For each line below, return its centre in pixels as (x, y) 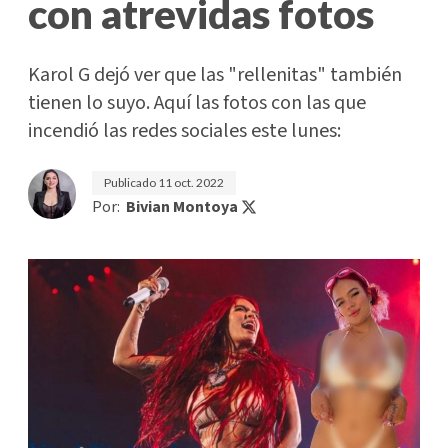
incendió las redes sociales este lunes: (184, 131)
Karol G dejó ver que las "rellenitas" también (215, 75)
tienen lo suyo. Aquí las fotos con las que (197, 103)
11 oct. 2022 (191, 182)
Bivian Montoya (182, 207)
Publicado (131, 182)
